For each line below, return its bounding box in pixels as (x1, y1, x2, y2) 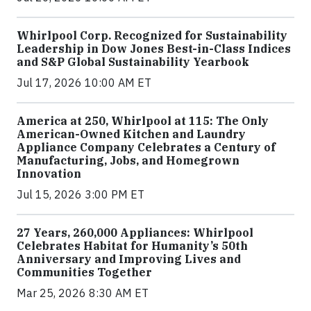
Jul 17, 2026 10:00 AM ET (17, 76, 151, 90)
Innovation (17, 167, 81, 181)
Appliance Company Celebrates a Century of (17, 140, 276, 155)
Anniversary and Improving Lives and (17, 252, 241, 267)
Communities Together (17, 265, 152, 280)
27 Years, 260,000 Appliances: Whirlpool (17, 226, 253, 240)
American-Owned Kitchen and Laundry (17, 127, 246, 142)
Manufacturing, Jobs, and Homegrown (17, 153, 239, 168)
